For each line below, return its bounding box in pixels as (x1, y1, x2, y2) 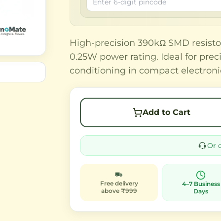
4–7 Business (182, 180, 220, 187)
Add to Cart (142, 108, 190, 117)
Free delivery (100, 180, 138, 187)
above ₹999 (101, 187, 137, 194)
